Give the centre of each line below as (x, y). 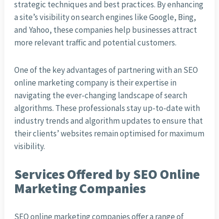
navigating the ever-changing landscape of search (100, 96)
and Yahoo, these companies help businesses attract (105, 30)
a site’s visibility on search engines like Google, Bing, (105, 17)
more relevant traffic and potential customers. (95, 43)
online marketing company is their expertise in (95, 83)
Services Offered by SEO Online (107, 174)
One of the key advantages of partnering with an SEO (106, 70)
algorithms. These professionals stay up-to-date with (107, 108)
